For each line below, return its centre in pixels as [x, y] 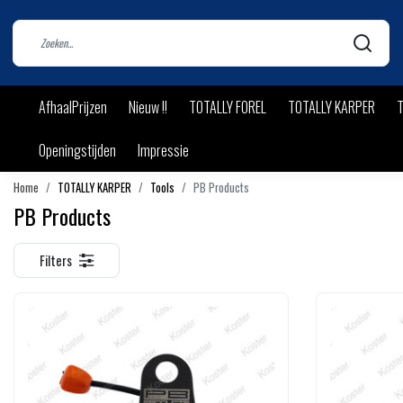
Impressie [163, 150]
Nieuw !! [148, 107]
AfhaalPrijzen [73, 107]
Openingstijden [77, 150]
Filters [56, 260]
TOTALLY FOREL [228, 107]
